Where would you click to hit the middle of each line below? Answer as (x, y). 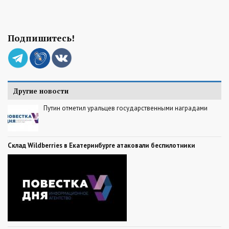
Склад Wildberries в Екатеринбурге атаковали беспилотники (101, 145)
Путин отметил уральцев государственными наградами (125, 108)
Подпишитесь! (41, 38)
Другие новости (41, 91)
